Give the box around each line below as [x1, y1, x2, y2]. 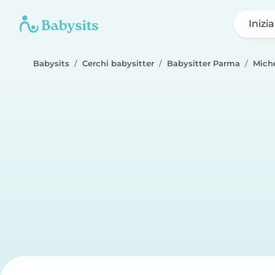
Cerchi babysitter [82, 59, 154, 68]
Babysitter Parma [167, 59, 240, 68]
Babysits [33, 59, 69, 68]
